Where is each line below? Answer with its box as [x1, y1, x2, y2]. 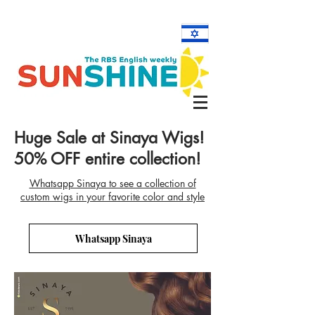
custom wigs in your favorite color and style [20, 190, 205, 203]
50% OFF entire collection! [14, 148, 201, 169]
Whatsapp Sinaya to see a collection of [29, 176, 196, 190]
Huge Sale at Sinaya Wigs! [14, 127, 205, 148]
